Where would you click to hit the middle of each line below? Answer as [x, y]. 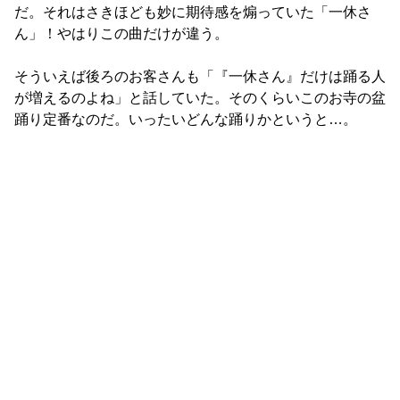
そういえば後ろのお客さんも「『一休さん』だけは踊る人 [200, 77]
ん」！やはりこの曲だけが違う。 [121, 34]
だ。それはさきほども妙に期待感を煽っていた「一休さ [193, 12]
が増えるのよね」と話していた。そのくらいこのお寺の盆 [200, 98]
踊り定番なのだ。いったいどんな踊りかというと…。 [186, 120]
